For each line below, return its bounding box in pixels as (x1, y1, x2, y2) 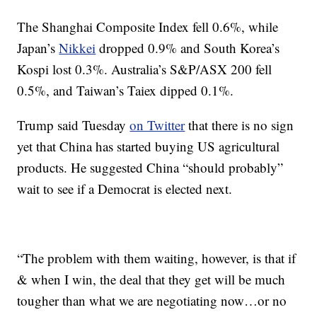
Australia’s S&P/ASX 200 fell (111, 60, 272, 78)
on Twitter (129, 116, 185, 134)
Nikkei (59, 39, 96, 57)
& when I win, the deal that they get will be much (17, 270, 286, 288)
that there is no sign (185, 116, 294, 134)
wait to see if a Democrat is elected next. (17, 180, 233, 197)
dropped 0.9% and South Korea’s (96, 39, 280, 57)
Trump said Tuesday (17, 116, 130, 134)
